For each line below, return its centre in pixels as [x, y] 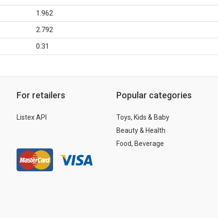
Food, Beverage [140, 144]
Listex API [32, 117]
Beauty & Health [141, 130]
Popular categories [154, 95]
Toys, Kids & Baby [143, 117]
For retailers [41, 95]
